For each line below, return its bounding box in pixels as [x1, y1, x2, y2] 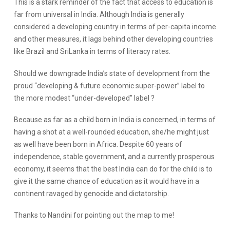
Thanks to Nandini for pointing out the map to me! [13, 211, 174, 220]
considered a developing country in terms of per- [13, 23, 170, 31]
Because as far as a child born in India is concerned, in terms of [13, 115, 216, 124]
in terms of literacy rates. [88, 47, 170, 56]
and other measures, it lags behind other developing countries [13, 35, 213, 44]
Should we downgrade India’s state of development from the [13, 69, 210, 78]
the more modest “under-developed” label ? [13, 93, 155, 102]
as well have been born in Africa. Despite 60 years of [13, 140, 182, 148]
